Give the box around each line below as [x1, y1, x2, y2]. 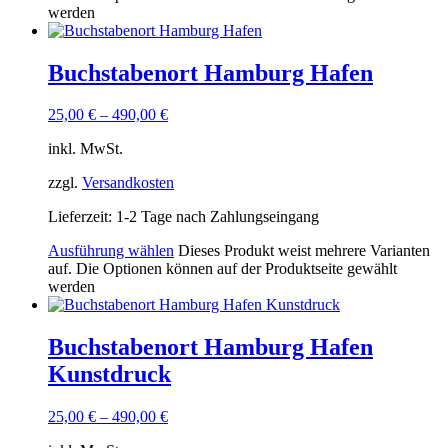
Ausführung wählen [48, 242, 174, 260]
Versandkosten [82, 174, 174, 192]
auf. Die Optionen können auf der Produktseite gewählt [48, 260, 397, 278]
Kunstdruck [48, 361, 171, 388]
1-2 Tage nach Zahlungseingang [116, 208, 319, 226]
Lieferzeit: [48, 208, 116, 226]
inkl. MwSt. [48, 140, 123, 158]
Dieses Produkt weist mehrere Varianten [178, 242, 430, 260]
